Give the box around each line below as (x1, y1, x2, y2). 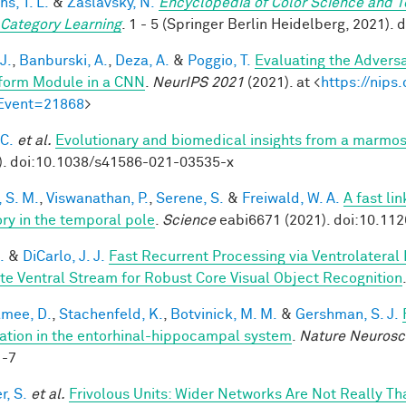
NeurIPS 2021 (152, 74, 244, 90)
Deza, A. (115, 53, 169, 68)
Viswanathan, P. (46, 190, 149, 206)
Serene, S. (156, 190, 224, 206)
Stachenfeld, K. (59, 306, 163, 322)
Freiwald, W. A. (242, 190, 340, 206)
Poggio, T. (188, 53, 251, 68)
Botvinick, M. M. (170, 306, 277, 322)
